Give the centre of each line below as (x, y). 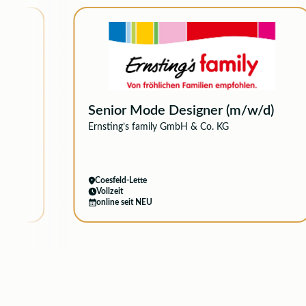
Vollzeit (110, 191)
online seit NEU (124, 202)
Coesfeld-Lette (121, 180)
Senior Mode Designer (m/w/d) (181, 111)
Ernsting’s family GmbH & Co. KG (158, 127)
